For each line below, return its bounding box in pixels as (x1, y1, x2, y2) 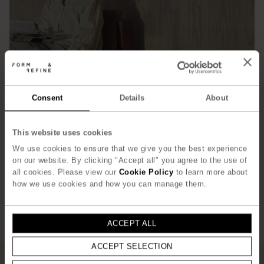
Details (119, 93, 145, 103)
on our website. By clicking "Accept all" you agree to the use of (12, 156, 247, 164)
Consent (32, 93, 62, 103)
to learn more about (173, 167, 247, 176)
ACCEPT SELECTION (91, 242, 173, 251)
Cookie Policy (118, 167, 173, 176)
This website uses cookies (12, 128, 113, 137)
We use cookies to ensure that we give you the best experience (12, 144, 247, 153)
